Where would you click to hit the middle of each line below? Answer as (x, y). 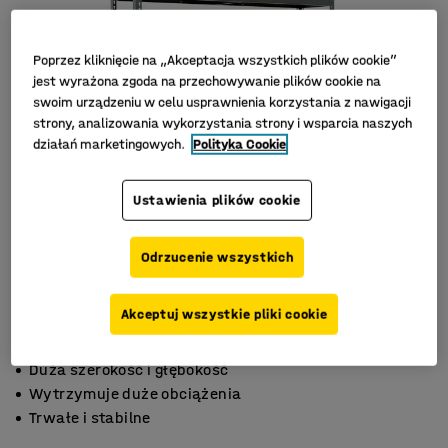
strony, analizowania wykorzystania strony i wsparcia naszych (223, 124)
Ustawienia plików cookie (217, 201)
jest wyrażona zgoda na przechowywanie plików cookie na (207, 82)
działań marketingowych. (111, 145)
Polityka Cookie (240, 145)
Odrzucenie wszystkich (217, 258)
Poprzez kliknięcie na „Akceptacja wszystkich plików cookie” (215, 61)
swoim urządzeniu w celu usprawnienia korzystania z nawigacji (222, 103)
